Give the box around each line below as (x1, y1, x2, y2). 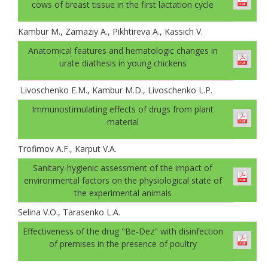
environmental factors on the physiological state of (23, 174, 222, 186)
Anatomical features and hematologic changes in (28, 44, 218, 56)
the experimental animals (74, 187, 172, 199)
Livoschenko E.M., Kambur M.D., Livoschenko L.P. (18, 84, 212, 96)
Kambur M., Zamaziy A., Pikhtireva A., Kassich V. (18, 25, 203, 37)
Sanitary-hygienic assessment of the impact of (33, 162, 212, 173)
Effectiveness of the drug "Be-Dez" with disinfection (22, 225, 223, 237)
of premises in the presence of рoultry (48, 237, 197, 249)
